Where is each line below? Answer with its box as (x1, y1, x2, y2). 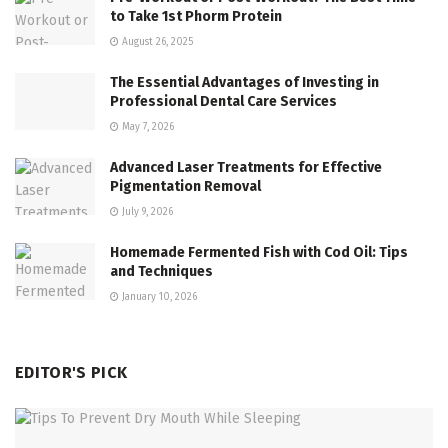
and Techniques (110, 262, 213, 280)
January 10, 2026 (119, 290, 197, 303)
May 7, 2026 (119, 120, 174, 133)
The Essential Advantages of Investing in (110, 73, 379, 91)
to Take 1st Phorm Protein (110, 7, 282, 25)
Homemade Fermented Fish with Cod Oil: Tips (110, 243, 408, 261)
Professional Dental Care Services (110, 92, 337, 110)
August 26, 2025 (119, 35, 193, 48)
